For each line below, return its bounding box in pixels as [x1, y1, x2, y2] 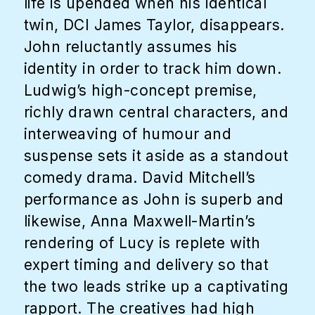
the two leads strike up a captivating [23, 277, 289, 295]
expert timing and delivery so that [23, 255, 269, 274]
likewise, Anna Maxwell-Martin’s [23, 212, 255, 230]
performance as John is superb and [23, 190, 284, 208]
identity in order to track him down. [23, 59, 281, 77]
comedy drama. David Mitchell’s [23, 168, 256, 186]
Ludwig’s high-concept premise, [23, 81, 257, 99]
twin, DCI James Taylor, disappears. [23, 15, 285, 34]
